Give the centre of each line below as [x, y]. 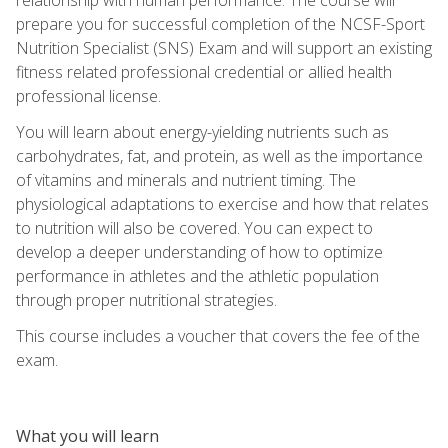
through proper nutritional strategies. [146, 299]
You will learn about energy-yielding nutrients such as [202, 131]
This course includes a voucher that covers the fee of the [218, 335]
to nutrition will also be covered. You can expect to [194, 227]
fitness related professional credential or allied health [204, 71]
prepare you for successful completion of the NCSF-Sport [220, 23]
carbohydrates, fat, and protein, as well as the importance [219, 155]
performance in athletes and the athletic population [197, 275]
